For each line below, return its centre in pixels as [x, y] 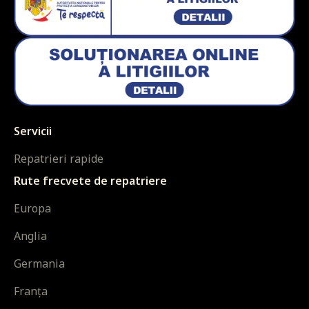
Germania [39, 264]
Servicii [33, 131]
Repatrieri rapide [59, 159]
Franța [31, 291]
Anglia [30, 236]
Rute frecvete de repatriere [90, 181]
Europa [32, 209]
